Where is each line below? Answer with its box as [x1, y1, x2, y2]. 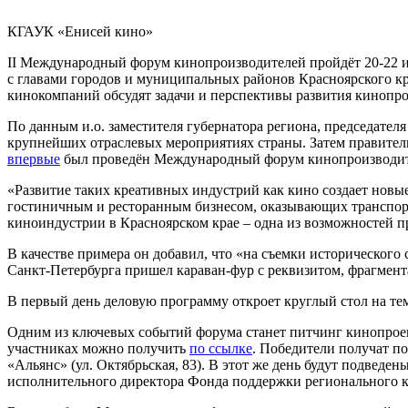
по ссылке [189, 340, 252, 356]
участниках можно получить [7, 340, 189, 356]
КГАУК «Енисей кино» [7, 23, 153, 39]
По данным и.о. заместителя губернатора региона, [7, 117, 321, 134]
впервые [7, 150, 60, 167]
